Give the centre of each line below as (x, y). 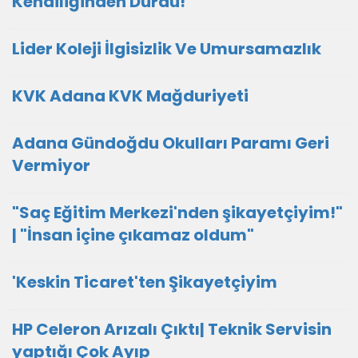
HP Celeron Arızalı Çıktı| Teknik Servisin (172, 329)
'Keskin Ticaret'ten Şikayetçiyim (145, 282)
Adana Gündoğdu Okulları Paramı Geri (171, 143)
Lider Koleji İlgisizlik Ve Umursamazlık (167, 49)
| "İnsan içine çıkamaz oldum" (133, 235)
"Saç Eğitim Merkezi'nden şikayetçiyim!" (177, 213)
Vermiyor (51, 165)
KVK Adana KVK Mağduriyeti (130, 96)
